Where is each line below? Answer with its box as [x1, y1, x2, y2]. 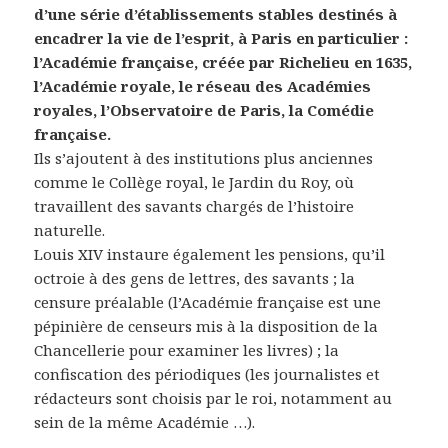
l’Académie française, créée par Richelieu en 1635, [34, 52, 413, 73]
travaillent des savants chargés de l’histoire [34, 196, 355, 217]
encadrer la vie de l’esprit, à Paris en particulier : [34, 28, 409, 49]
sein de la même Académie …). [34, 412, 256, 433]
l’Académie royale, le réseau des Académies [34, 76, 372, 97]
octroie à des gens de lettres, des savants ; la [34, 268, 356, 289]
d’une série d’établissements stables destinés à [34, 4, 398, 25]
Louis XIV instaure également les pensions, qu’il [34, 244, 386, 265]
